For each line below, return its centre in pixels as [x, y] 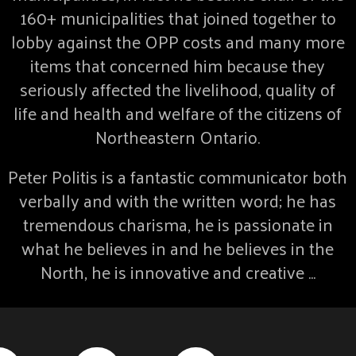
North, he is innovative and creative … [178, 271]
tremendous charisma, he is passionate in [178, 224]
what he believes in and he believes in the [178, 248]
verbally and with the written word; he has [178, 200]
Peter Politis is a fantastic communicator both [178, 176]
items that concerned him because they [178, 65]
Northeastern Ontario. [178, 136]
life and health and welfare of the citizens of [178, 112]
